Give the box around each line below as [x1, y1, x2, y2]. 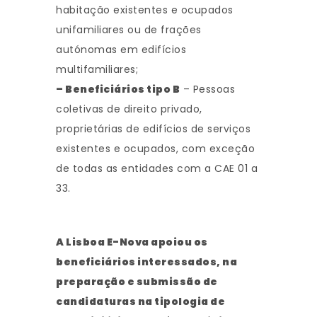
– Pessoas [180, 82, 235, 96]
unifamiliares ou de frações [56, 23, 202, 37]
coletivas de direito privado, [56, 102, 202, 116]
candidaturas [56, 294, 136, 309]
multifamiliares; [56, 62, 138, 76]
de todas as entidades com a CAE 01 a [56, 161, 258, 175]
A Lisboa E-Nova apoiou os [56, 235, 208, 249]
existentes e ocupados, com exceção [56, 142, 255, 156]
